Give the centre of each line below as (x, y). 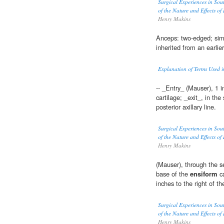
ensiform (204, 174)
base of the (173, 174)
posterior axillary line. (186, 107)
